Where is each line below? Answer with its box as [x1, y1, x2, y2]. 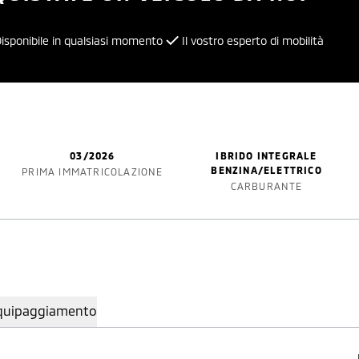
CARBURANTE [230, 180, 303, 192]
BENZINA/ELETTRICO [211, 164, 322, 175]
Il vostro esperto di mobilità [182, 34, 324, 47]
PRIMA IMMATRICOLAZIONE [22, 166, 163, 177]
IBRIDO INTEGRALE [216, 150, 317, 161]
